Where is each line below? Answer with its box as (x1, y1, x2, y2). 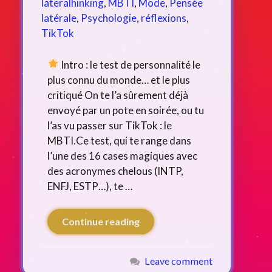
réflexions (141, 11, 186, 24)
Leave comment (144, 255, 212, 267)
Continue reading (62, 216, 140, 228)
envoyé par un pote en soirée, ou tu (47, 103, 204, 117)
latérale (41, 11, 76, 24)
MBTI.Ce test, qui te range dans (47, 134, 191, 147)
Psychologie (81, 11, 137, 24)
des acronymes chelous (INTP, (47, 164, 183, 177)
